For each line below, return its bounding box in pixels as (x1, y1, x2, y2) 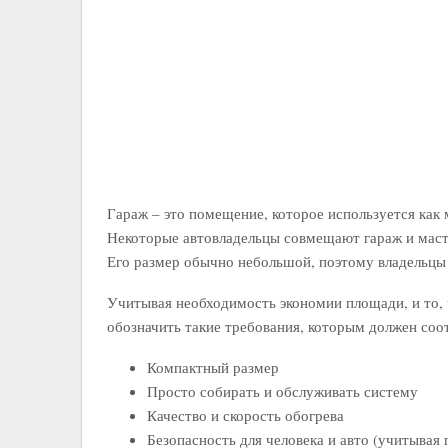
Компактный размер (147, 356, 279, 377)
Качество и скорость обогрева (147, 404, 344, 425)
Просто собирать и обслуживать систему (147, 380, 418, 401)
